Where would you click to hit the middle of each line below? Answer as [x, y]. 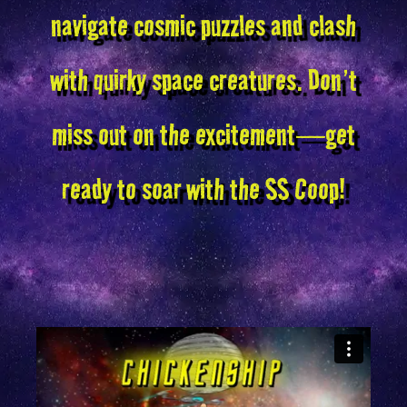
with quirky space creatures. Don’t [203, 80]
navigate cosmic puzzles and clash [203, 26]
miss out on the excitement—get [203, 135]
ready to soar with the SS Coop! [203, 189]
